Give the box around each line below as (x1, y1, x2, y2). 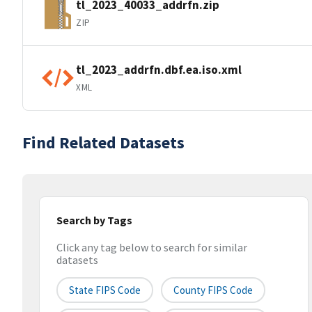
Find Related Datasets (22, 132, 185, 153)
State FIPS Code (69, 283, 141, 297)
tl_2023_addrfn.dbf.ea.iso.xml (76, 61, 242, 77)
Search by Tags (56, 213, 132, 227)
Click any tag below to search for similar (56, 240, 247, 255)
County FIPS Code (173, 283, 253, 297)
